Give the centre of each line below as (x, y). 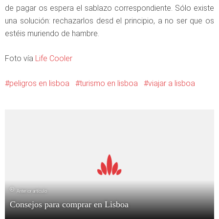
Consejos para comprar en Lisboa (69, 205)
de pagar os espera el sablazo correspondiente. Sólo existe (109, 8)
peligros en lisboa (39, 83)
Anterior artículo (32, 191)
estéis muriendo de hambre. (52, 33)
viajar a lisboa (172, 83)
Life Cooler (53, 58)
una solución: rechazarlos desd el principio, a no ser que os (109, 21)
